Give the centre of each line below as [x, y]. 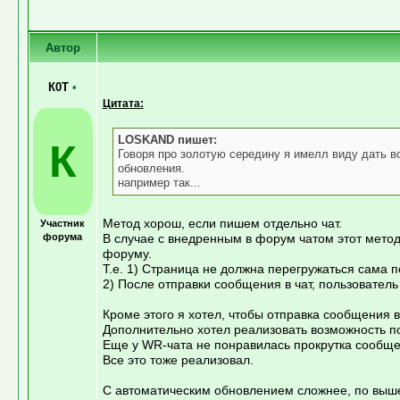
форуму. [127, 253]
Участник [62, 223]
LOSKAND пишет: [167, 139]
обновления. [151, 168]
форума [62, 236]
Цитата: [123, 103]
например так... [159, 182]
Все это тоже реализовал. [178, 359]
